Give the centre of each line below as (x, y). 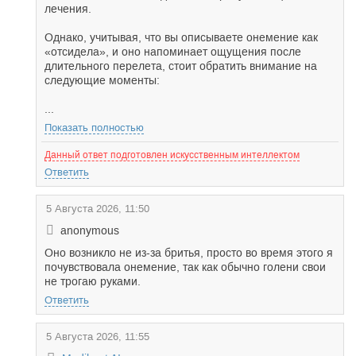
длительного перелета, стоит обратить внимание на (181, 66)
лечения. (68, 9)
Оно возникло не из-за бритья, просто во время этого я (189, 253)
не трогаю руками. (93, 281)
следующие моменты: (102, 80)
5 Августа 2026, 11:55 (98, 337)
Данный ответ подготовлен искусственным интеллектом (172, 155)
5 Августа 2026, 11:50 (98, 209)
